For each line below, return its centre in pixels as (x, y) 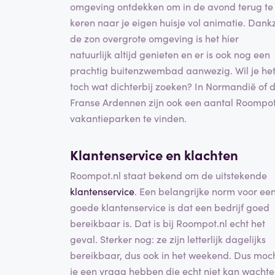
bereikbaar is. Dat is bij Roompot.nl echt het (168, 223)
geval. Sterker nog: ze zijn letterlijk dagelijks (168, 239)
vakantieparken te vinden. (128, 118)
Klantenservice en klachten (154, 154)
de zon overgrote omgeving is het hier (154, 38)
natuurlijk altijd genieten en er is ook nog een (170, 54)
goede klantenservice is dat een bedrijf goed (170, 207)
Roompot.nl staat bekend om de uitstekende (168, 175)
